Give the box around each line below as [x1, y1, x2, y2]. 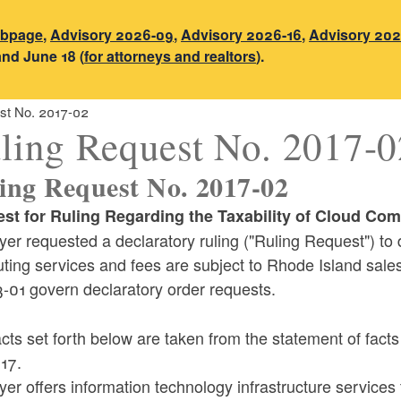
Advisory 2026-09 [50, 23, 175, 45]
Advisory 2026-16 [181, 23, 303, 45]
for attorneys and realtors [84, 45, 257, 66]
